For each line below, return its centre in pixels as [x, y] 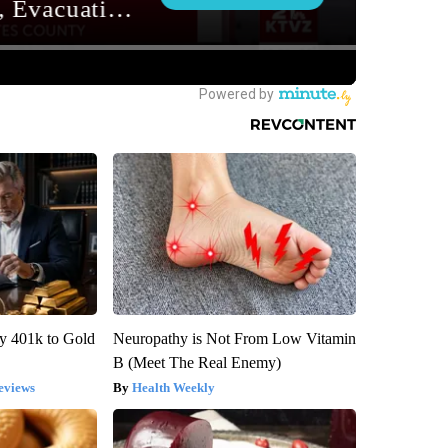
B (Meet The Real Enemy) [196, 362]
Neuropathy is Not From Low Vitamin [234, 338]
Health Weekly [173, 387]
